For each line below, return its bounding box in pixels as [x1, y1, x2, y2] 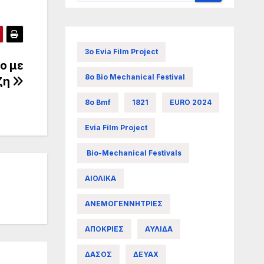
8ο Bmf [84, 97, 111, 107]
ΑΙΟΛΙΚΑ [84, 173, 116, 183]
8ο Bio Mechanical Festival [84, 72, 185, 81]
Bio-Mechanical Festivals [84, 148, 181, 157]
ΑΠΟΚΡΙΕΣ [84, 224, 124, 233]
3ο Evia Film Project [84, 47, 158, 56]
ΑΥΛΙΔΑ [144, 224, 173, 233]
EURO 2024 [169, 97, 212, 107]
